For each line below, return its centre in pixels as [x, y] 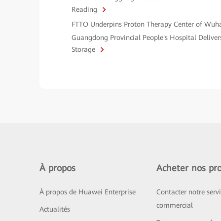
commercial [174, 205]
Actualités [55, 209]
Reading [85, 9]
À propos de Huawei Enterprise [88, 192]
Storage [84, 49]
